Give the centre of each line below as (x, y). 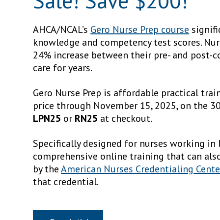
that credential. (68, 182)
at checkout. (125, 119)
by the (47, 169)
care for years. (65, 68)
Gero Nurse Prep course (140, 30)
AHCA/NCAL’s (62, 30)
